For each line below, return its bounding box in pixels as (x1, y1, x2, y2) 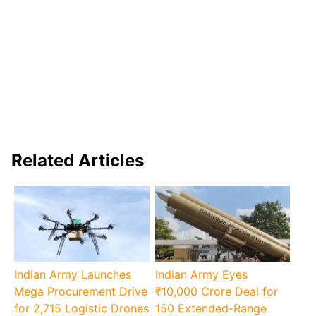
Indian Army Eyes (154, 267, 248, 282)
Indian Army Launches (14, 267, 132, 282)
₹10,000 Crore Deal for (154, 284, 278, 299)
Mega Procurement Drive (14, 284, 148, 299)
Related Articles (11, 150, 144, 171)
